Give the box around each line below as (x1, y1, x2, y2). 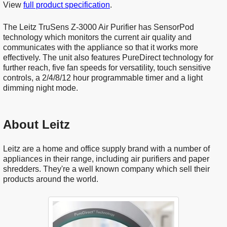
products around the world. (3, 174, 98, 183)
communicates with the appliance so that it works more (3, 43, 198, 52)
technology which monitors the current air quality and (3, 32, 192, 42)
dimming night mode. (3, 83, 78, 92)
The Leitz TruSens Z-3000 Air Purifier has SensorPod (3, 22, 194, 31)
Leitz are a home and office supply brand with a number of (3, 144, 210, 153)
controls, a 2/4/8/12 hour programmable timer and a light (3, 73, 203, 82)
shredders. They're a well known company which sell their (3, 164, 210, 173)
